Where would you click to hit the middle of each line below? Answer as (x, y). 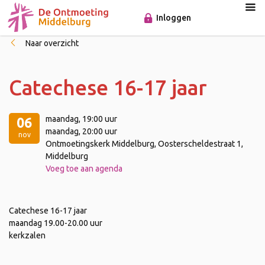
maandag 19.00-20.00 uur (56, 223)
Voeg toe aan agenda (84, 169)
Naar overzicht (52, 43)
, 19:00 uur (98, 119)
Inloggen (174, 17)
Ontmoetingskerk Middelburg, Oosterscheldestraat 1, (144, 144)
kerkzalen (27, 235)
